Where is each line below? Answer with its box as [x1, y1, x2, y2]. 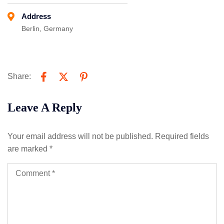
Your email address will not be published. [7, 132, 153, 141]
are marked [7, 144, 49, 153]
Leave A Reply [7, 101, 82, 114]
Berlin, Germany [21, 24, 73, 33]
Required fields [155, 132, 209, 141]
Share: [7, 71, 31, 80]
